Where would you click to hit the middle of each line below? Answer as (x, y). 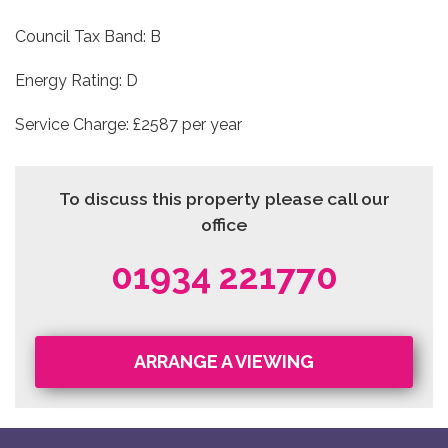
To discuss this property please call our (224, 198)
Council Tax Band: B (88, 36)
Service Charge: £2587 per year (130, 124)
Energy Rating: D (78, 80)
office (224, 224)
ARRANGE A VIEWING (224, 361)
